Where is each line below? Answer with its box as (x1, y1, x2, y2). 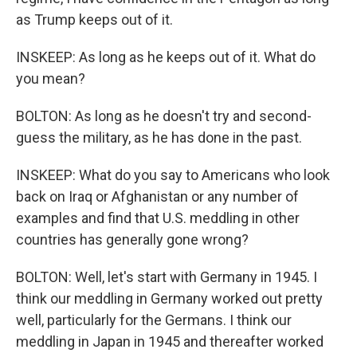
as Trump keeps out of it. (16, 11, 173, 28)
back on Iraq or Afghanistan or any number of (16, 188, 299, 205)
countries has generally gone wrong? (16, 231, 249, 248)
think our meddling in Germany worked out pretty (16, 290, 323, 307)
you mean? (16, 70, 85, 87)
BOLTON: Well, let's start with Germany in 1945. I (16, 269, 317, 285)
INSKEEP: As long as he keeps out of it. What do (16, 49, 316, 65)
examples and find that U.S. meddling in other (16, 210, 300, 226)
